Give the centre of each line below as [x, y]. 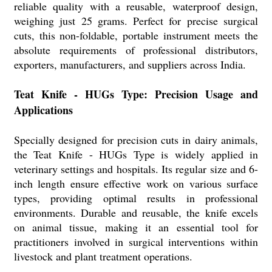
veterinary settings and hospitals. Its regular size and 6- [136, 169]
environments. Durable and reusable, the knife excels [136, 212]
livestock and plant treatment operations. [103, 256]
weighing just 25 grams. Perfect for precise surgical [136, 21]
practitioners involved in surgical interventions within [136, 242]
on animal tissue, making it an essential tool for [136, 227]
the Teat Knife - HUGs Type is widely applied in [136, 154]
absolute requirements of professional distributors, [136, 50]
